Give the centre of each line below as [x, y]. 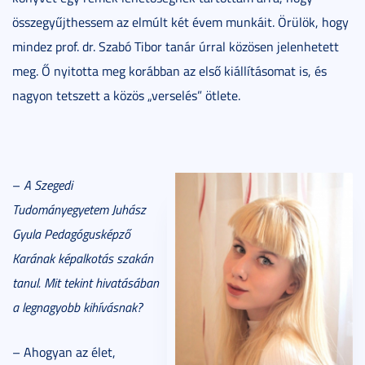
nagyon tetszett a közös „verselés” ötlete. [126, 95]
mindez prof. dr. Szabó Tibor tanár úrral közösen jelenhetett [176, 46]
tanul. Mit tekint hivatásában [86, 282]
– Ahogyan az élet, [64, 352]
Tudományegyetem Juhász [79, 209]
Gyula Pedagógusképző [71, 233]
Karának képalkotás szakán [83, 258]
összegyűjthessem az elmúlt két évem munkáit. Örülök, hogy [180, 22]
